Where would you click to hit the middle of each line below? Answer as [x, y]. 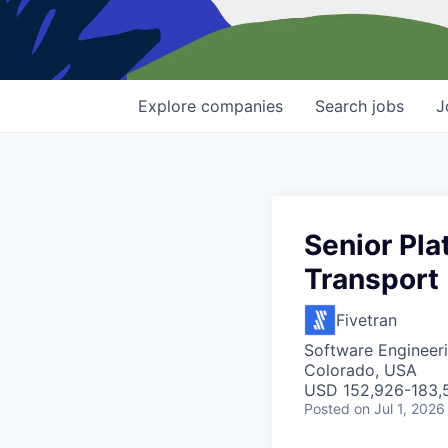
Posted [327, 409]
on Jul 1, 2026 [399, 409]
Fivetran [366, 320]
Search [343, 106]
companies [242, 106]
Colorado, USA [360, 370]
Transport [371, 279]
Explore [169, 106]
